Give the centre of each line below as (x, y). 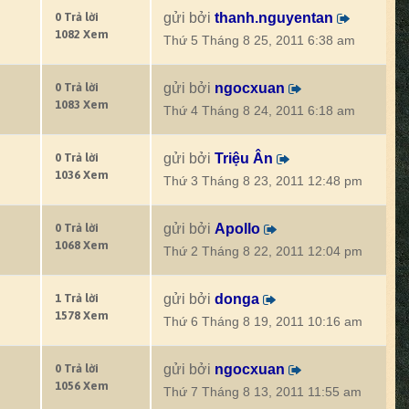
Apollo (237, 229)
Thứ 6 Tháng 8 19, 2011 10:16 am (263, 322)
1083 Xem (82, 105)
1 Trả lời (77, 298)
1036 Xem (82, 175)
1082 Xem (82, 34)
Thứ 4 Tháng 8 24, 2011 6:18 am (259, 111)
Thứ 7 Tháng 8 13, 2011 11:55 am (262, 392)
